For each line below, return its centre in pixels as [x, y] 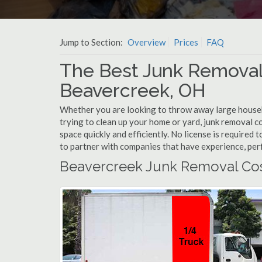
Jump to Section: [92, 42]
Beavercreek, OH [133, 90]
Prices [186, 42]
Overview [146, 42]
